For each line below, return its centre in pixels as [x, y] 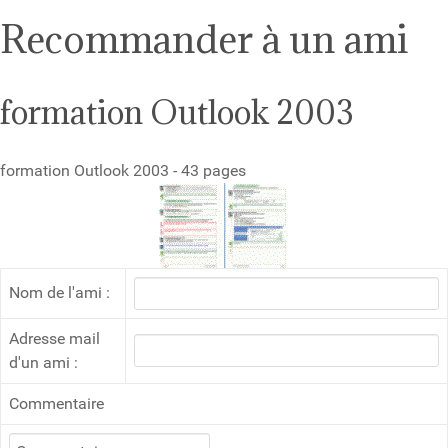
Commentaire [56, 403]
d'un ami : [43, 362]
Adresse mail [54, 338]
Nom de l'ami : [59, 292]
